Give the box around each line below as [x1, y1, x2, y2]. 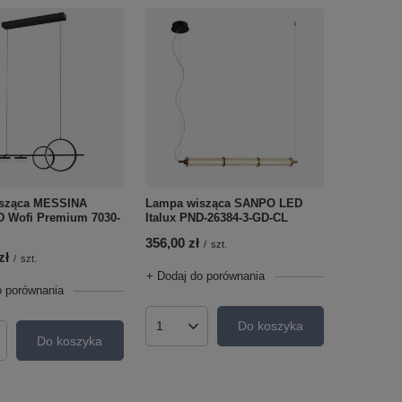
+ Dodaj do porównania [145, 268, 265, 283]
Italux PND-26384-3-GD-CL [144, 210, 288, 224]
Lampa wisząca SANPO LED [144, 196, 302, 210]
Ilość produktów [157, 325, 247, 340]
